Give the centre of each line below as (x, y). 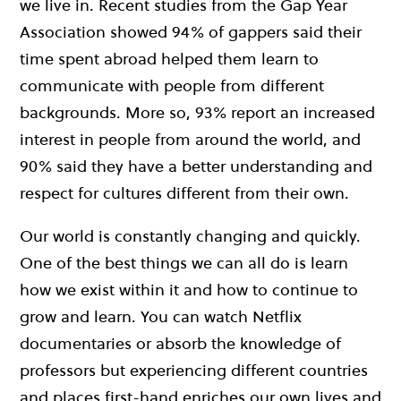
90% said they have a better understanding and (196, 166)
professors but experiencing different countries (194, 370)
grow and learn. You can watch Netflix (161, 316)
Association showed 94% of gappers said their (191, 31)
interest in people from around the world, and (190, 139)
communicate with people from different (172, 85)
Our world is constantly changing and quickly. (190, 235)
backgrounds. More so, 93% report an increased (197, 112)
